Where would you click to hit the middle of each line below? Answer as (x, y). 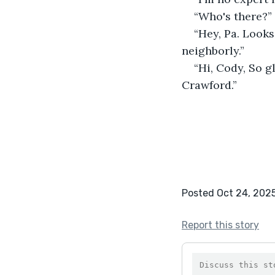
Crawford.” (209, 85)
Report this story (220, 225)
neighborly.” (213, 50)
